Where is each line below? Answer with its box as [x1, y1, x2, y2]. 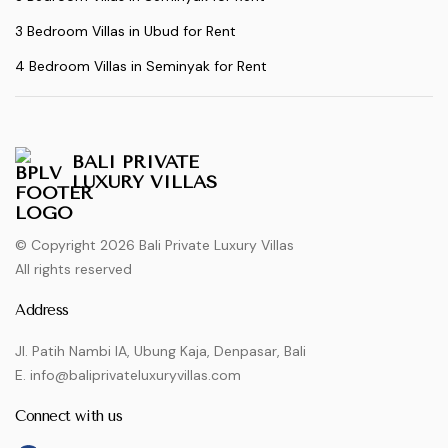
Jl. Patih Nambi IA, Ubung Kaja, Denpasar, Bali [15, 342, 306, 361]
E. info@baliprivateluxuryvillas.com [15, 366, 241, 385]
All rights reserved [15, 260, 132, 279]
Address [15, 301, 69, 320]
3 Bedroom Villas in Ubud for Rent [15, 22, 236, 41]
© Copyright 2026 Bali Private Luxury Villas [15, 236, 294, 255]
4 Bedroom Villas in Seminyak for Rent [15, 57, 267, 76]
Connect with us [15, 407, 123, 426]
